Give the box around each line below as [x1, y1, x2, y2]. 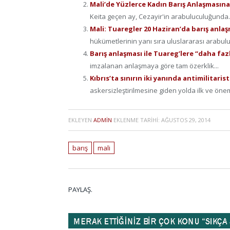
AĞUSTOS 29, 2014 [161, 116, 210, 124]
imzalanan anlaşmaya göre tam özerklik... [90, 61, 219, 71]
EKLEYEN [68, 116, 93, 124]
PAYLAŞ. [68, 184, 92, 194]
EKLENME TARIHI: [112, 116, 161, 124]
